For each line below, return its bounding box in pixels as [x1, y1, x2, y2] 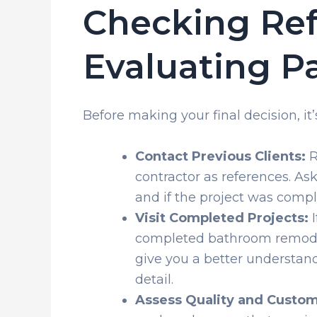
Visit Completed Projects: [135, 210, 309, 226]
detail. [135, 272, 173, 288]
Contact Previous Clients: [135, 149, 306, 165]
